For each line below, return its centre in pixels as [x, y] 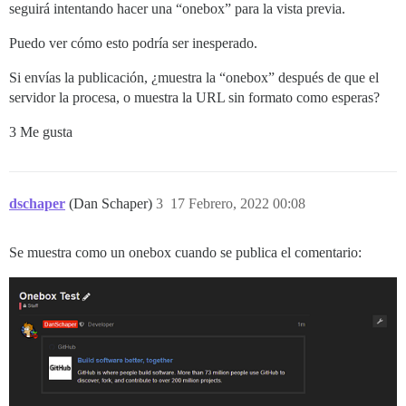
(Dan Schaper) [112, 204]
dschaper [37, 204]
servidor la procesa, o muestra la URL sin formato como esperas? [194, 98]
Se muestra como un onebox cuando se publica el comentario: [185, 253]
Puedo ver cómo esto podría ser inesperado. [133, 43]
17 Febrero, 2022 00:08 [238, 204]
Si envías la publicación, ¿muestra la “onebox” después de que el [194, 78]
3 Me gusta [41, 132]
